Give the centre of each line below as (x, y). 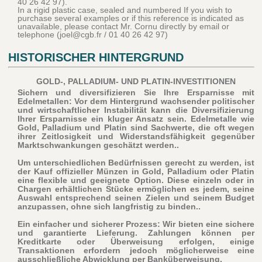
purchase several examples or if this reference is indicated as (130, 18)
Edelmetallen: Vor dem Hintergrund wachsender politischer (136, 101)
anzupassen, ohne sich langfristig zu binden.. (109, 207)
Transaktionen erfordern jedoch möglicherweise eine (136, 251)
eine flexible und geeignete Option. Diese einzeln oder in (136, 180)
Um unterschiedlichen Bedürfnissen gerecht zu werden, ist (136, 163)
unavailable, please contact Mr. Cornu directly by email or (123, 27)
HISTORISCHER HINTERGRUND (96, 58)
